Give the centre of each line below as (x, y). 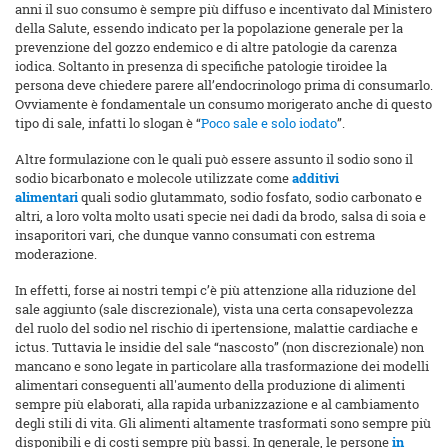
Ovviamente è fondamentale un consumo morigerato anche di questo (223, 104)
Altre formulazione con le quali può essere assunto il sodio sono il (214, 159)
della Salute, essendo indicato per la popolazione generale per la (209, 28)
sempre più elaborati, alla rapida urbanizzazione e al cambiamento (217, 404)
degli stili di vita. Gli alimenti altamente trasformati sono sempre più (223, 423)
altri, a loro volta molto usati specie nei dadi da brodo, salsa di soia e (220, 216)
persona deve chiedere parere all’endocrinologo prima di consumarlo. (224, 85)
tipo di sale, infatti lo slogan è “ (108, 123)
